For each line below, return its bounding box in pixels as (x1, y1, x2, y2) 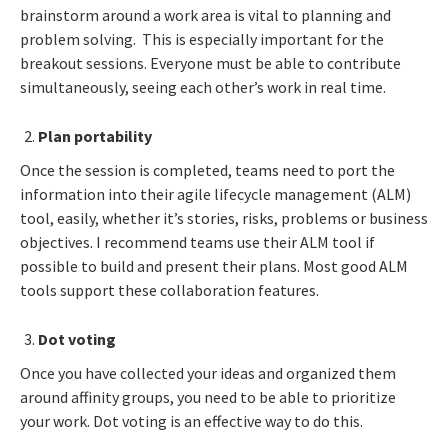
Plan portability (38, 125, 152, 146)
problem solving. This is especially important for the (20, 28, 384, 49)
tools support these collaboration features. (20, 279, 319, 300)
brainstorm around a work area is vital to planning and (20, 4, 391, 25)
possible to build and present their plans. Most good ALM (20, 255, 408, 276)
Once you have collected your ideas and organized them (20, 362, 396, 383)
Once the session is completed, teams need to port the (20, 159, 395, 180)
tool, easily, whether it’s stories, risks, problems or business (20, 207, 428, 228)
